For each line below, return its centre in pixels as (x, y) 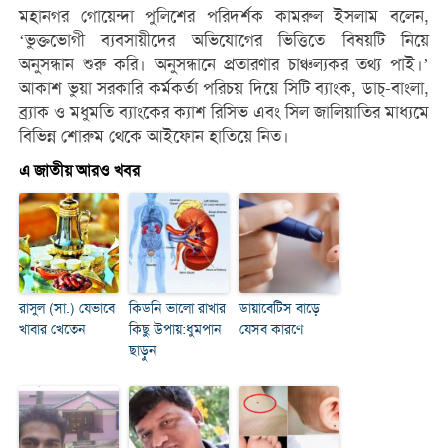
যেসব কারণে (270, 329)
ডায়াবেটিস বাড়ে (279, 308)
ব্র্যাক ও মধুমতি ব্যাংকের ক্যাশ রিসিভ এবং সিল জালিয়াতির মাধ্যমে (224, 112)
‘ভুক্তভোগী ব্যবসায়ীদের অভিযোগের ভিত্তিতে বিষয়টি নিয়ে (224, 40)
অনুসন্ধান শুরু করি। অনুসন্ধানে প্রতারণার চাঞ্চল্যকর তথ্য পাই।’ (224, 64)
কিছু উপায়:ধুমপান (175, 329)
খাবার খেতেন (52, 329)
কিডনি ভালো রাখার (177, 308)
